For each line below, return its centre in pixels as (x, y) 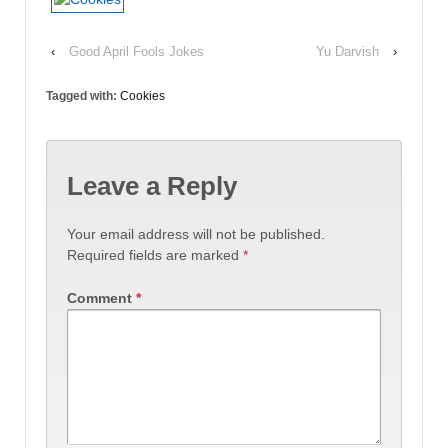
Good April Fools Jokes (136, 51)
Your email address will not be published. (196, 233)
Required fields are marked (155, 254)
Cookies (142, 95)
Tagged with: (83, 95)
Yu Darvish (347, 51)
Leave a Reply (152, 186)
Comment (101, 297)
